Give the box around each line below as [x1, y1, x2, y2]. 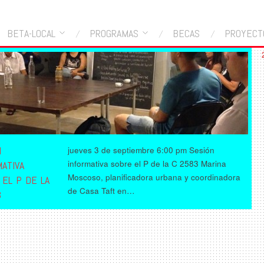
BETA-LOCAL [6, 27, 55, 40]
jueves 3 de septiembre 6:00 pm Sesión [68, 144, 215, 156]
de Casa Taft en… [68, 184, 136, 196]
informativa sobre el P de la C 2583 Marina [68, 157, 227, 169]
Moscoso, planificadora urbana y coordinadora [68, 171, 241, 183]
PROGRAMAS [89, 27, 138, 40]
